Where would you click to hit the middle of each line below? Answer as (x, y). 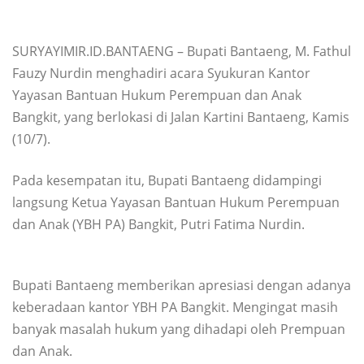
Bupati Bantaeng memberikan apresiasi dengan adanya (182, 285)
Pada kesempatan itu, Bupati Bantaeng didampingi (167, 180)
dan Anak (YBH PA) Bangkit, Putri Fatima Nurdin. (158, 224)
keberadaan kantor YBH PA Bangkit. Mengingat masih (175, 307)
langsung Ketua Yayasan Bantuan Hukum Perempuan (176, 202)
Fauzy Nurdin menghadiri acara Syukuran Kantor (161, 73)
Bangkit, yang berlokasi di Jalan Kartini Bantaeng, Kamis (181, 117)
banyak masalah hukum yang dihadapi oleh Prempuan (179, 329)
